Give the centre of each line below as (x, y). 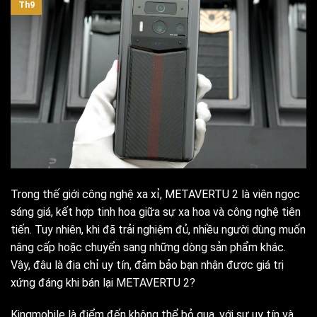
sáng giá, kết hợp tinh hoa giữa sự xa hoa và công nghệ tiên (156, 212)
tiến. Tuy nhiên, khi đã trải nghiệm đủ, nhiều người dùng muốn (158, 229)
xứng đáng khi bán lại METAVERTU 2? (103, 282)
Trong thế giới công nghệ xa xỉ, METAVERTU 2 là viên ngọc (155, 194)
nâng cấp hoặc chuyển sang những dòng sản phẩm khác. (148, 247)
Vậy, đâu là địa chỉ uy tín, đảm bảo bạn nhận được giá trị (147, 265)
